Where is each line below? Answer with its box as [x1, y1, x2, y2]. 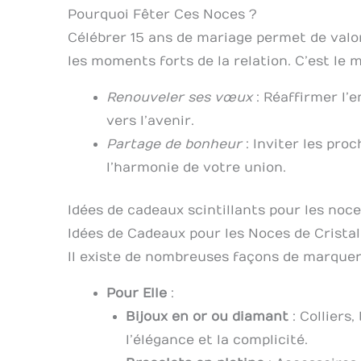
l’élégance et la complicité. [126, 332, 308, 347]
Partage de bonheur [106, 136, 242, 151]
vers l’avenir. [106, 113, 194, 128]
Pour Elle [106, 285, 167, 301]
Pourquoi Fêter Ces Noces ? [68, 6, 257, 22]
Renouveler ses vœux [106, 89, 252, 105]
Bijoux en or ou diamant [126, 309, 288, 324]
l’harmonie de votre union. [106, 160, 286, 175]
